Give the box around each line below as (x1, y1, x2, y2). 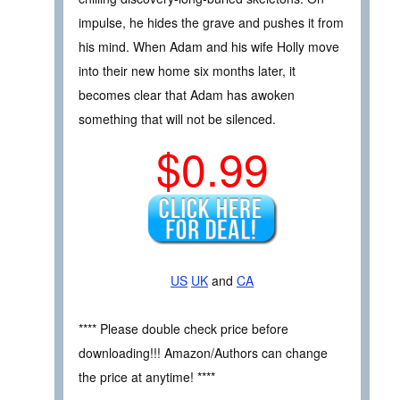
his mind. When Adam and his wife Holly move (79, 37, 339, 55)
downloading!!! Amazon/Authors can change (79, 343, 328, 362)
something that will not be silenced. (79, 109, 276, 128)
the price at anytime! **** (79, 367, 215, 386)
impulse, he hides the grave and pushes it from (79, 12, 344, 31)
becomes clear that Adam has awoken (79, 85, 295, 104)
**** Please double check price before (79, 319, 288, 337)
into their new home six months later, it (79, 61, 296, 79)
